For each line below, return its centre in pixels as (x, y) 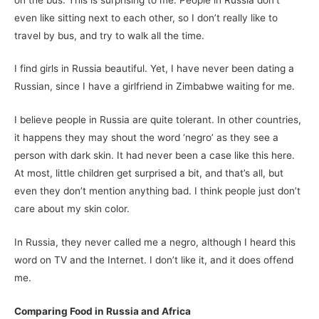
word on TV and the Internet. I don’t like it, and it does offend (154, 260)
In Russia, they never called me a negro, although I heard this (155, 242)
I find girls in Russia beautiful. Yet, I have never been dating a (154, 69)
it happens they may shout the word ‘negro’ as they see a (146, 138)
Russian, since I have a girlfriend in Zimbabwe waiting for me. (155, 87)
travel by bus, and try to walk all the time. (109, 35)
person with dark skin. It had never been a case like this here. (155, 156)
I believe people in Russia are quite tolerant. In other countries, (158, 120)
